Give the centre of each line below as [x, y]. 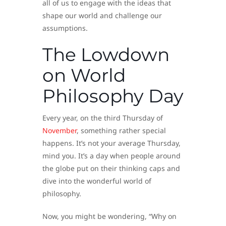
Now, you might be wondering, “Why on [109, 216]
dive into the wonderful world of [97, 181]
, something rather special [121, 131]
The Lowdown [106, 55]
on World [84, 75]
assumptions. [65, 28]
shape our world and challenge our [102, 16]
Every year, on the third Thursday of [103, 118]
